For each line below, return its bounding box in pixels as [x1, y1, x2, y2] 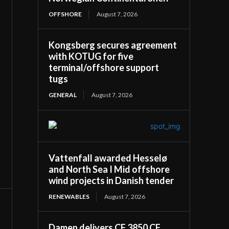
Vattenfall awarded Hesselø [49, 152, 168, 164]
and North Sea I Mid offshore [49, 163, 170, 175]
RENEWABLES [49, 192, 90, 200]
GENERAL [49, 90, 77, 99]
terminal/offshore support [49, 61, 159, 73]
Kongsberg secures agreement [49, 39, 177, 51]
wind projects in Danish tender [49, 174, 174, 186]
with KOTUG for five [49, 50, 134, 62]
